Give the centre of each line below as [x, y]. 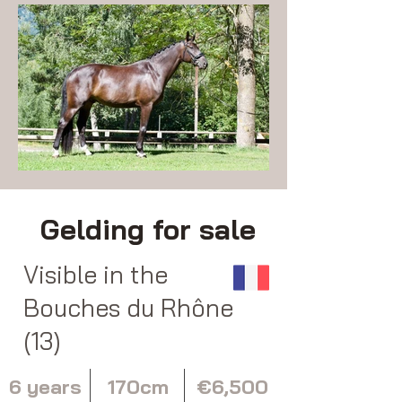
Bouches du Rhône [128, 307]
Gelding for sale [148, 229]
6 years [45, 386]
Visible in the [96, 274]
